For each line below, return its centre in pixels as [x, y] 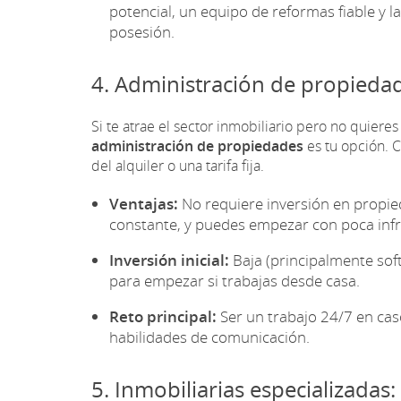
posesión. [142, 31]
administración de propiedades [197, 145]
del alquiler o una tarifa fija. [178, 165]
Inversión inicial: [169, 260]
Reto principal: [163, 316]
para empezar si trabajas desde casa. [235, 280]
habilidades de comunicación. [209, 337]
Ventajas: [144, 203]
